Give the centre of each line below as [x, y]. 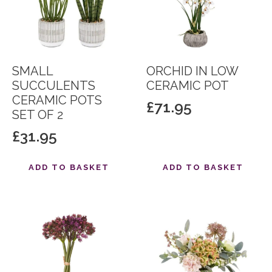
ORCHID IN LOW [192, 71]
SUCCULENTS [54, 85]
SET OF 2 [38, 114]
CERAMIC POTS [57, 100]
